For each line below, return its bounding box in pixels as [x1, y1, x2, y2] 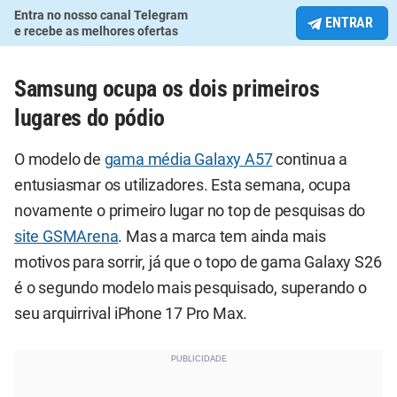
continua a [272, 151, 348, 169]
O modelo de [14, 151, 105, 169]
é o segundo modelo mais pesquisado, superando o [14, 279, 367, 298]
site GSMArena [14, 228, 119, 246]
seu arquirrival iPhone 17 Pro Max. [14, 305, 248, 323]
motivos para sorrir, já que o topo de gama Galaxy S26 [14, 253, 382, 272]
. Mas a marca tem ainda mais [118, 228, 326, 246]
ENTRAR [325, 14, 373, 32]
